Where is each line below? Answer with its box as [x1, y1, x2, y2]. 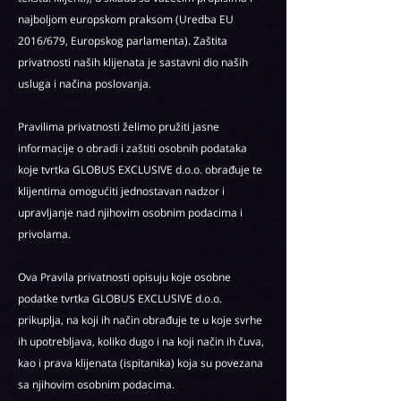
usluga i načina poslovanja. [18, 76, 151, 91]
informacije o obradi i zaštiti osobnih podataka [18, 141, 247, 156]
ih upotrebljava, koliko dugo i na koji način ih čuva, [18, 334, 264, 349]
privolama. [18, 226, 71, 242]
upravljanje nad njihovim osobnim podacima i [18, 205, 243, 220]
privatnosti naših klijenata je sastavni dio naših [18, 55, 248, 70]
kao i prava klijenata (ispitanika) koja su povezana [18, 355, 263, 371]
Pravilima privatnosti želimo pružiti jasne [18, 119, 219, 134]
